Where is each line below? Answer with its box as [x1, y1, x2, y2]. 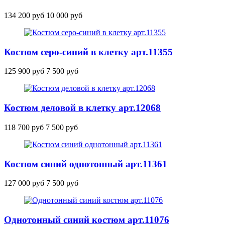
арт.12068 [119, 102, 161, 114]
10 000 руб [46, 11, 82, 20]
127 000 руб [4, 179, 44, 188]
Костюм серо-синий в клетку [4, 46, 131, 57]
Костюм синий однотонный [4, 158, 126, 169]
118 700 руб [4, 123, 44, 132]
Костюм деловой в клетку [4, 102, 119, 114]
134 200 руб [4, 11, 44, 20]
